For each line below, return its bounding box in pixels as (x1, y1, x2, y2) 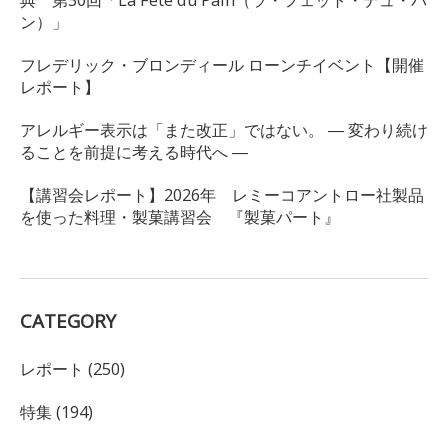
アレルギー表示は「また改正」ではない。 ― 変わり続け (19, 119, 428, 142)
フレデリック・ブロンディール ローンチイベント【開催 (19, 54, 424, 76)
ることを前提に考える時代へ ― (19, 141, 248, 164)
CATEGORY (19, 308, 116, 334)
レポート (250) (19, 357, 125, 380)
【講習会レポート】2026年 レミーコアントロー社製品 (19, 184, 424, 207)
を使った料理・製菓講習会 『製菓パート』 (19, 206, 340, 229)
